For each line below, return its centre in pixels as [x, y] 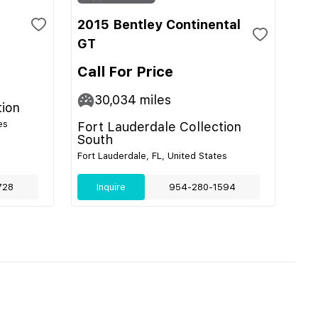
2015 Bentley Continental [159, 24]
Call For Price [125, 72]
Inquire [111, 187]
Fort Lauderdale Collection [159, 127]
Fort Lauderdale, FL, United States [152, 156]
